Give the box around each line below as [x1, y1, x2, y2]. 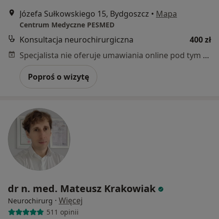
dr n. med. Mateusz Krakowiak [8, 181, 155, 195]
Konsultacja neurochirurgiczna [20, 34, 133, 45]
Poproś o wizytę [28, 71, 89, 82]
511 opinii [46, 207, 79, 217]
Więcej [59, 195, 83, 206]
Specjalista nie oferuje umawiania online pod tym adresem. [203, 49, 209, 61]
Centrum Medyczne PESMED [20, 20, 114, 29]
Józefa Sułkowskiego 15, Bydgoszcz [20, 8, 149, 19]
